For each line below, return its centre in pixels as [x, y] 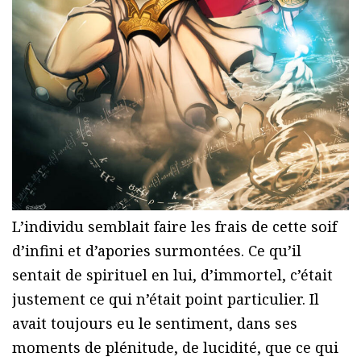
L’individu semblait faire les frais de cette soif [174, 227]
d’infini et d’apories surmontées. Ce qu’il [157, 251]
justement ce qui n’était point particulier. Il [166, 299]
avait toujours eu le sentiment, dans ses [155, 324]
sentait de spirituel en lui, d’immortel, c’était [172, 275]
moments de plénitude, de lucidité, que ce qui [175, 348]
